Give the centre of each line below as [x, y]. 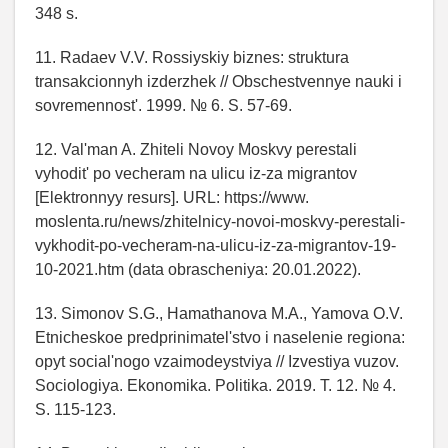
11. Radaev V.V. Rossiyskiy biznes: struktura [192, 57]
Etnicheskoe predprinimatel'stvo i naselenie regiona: [220, 337]
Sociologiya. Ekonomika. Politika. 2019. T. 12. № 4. [215, 385]
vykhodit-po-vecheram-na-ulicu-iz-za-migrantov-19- [215, 245]
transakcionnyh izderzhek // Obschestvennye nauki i [218, 81]
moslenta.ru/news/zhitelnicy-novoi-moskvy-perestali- [220, 221]
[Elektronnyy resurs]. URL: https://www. [172, 197]
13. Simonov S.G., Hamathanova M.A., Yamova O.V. [219, 313]
